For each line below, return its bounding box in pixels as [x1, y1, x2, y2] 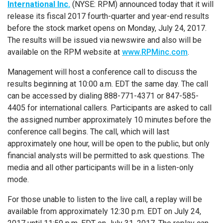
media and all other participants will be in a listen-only [7, 163, 194, 172]
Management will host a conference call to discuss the [7, 67, 197, 77]
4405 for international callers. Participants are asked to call [7, 103, 212, 112]
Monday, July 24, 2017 [127, 23, 205, 33]
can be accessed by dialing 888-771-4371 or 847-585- [7, 91, 199, 101]
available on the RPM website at [7, 47, 122, 57]
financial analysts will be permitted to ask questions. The [7, 151, 205, 160]
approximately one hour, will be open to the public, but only [7, 139, 210, 148]
